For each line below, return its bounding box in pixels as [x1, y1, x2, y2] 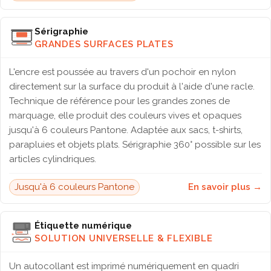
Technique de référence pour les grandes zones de [9, 96, 230, 106]
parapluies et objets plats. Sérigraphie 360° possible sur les [9, 139, 261, 150]
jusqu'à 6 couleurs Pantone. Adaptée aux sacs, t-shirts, [9, 125, 243, 135]
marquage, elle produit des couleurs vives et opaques [9, 110, 241, 121]
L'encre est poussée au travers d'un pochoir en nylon [9, 67, 236, 77]
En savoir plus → [188, 181, 262, 192]
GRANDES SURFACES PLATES [34, 38, 174, 50]
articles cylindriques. [9, 154, 96, 165]
